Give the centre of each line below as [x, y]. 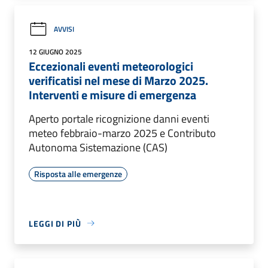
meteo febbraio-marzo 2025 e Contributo [122, 133]
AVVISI [64, 29]
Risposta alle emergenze [78, 173]
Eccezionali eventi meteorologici [111, 66]
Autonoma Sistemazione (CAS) [98, 147]
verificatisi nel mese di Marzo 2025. [118, 80]
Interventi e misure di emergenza [112, 95]
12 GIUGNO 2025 [55, 51]
